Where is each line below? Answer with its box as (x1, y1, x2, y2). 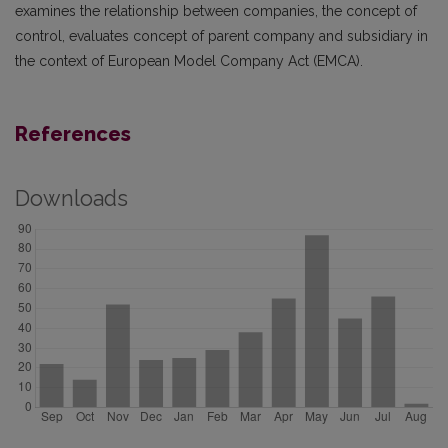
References (15, 121, 131, 146)
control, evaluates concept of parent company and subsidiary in (15, 27, 428, 44)
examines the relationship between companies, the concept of (15, 2, 417, 19)
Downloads (15, 185, 128, 211)
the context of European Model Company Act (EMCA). (15, 52, 363, 69)
